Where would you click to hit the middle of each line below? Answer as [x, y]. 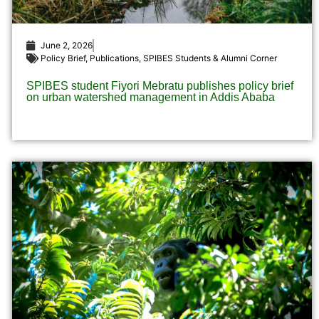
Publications [114, 58]
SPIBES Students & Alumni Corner [210, 58]
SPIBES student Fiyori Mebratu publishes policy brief [159, 86]
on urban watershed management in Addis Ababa [150, 98]
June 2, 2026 [66, 46]
